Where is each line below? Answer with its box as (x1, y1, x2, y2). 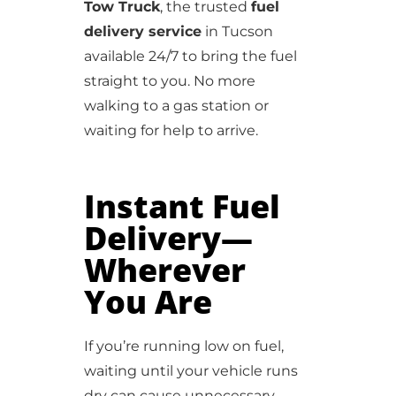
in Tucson (201, 23, 273, 40)
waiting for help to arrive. (83, 122, 258, 139)
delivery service (83, 23, 202, 40)
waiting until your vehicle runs (83, 362, 298, 379)
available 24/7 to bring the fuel (83, 48, 297, 65)
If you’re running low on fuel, (83, 338, 284, 354)
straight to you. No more (83, 72, 255, 89)
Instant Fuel (83, 185, 280, 228)
